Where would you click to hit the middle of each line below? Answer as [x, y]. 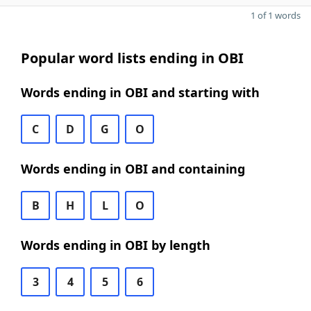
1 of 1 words [276, 15]
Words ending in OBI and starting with [140, 92]
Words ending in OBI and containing [133, 169]
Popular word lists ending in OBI [132, 58]
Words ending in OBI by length [116, 245]
